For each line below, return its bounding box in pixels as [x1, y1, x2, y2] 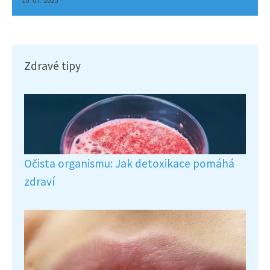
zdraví [24, 174, 55, 189]
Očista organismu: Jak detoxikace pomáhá [24, 155, 234, 171]
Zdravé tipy [24, 58, 81, 73]
